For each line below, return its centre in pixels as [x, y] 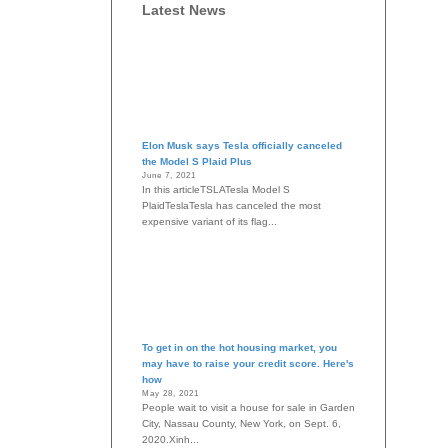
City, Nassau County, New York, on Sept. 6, [241, 424]
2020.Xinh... [170, 440]
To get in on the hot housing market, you [239, 348]
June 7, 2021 [169, 176]
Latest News [184, 10]
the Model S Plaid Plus [197, 162]
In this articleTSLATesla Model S [216, 190]
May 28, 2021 [170, 394]
